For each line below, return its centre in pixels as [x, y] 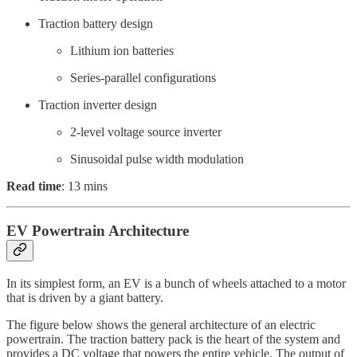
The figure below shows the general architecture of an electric [161, 324]
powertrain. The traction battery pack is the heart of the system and [173, 339]
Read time [34, 186]
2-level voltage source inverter [146, 131]
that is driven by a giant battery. [85, 297]
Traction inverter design [98, 104]
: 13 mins [84, 186]
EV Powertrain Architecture [98, 231]
